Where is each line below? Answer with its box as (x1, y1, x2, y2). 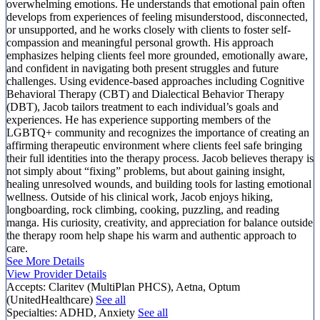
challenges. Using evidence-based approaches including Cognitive (6, 75, 304, 88)
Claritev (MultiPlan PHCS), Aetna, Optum (49, 281, 240, 294)
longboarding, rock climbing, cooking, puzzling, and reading (6, 204, 279, 216)
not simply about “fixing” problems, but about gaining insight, (6, 165, 285, 178)
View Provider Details (6, 268, 106, 281)
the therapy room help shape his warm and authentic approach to (6, 229, 296, 242)
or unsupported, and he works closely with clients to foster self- (6, 24, 291, 36)
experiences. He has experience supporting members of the (6, 114, 271, 126)
